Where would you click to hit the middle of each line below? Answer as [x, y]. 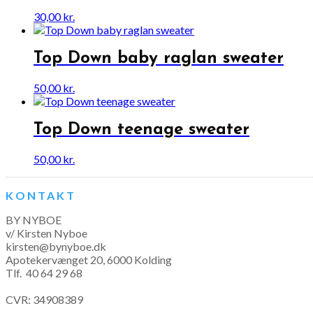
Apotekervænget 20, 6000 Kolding [89, 259]
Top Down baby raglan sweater [159, 58]
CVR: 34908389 [44, 299]
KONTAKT [41, 195]
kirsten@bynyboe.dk [56, 246]
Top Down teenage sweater [141, 130]
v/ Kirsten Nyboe [46, 233]
